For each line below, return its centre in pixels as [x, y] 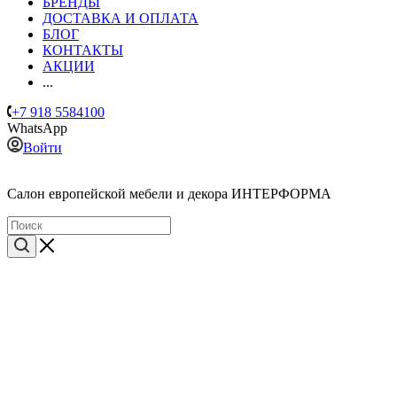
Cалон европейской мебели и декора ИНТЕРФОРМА [169, 194]
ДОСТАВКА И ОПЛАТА [121, 18]
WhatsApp [37, 128]
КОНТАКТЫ [83, 50]
